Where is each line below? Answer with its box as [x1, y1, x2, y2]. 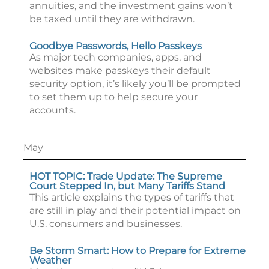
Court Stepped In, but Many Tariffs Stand [29, 180, 225, 192]
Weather [29, 255, 71, 266]
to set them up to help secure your [29, 91, 198, 103]
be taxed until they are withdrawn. [29, 13, 195, 25]
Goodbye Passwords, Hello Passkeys [29, 40, 202, 52]
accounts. [29, 104, 76, 116]
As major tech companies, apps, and [29, 52, 202, 63]
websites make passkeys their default [29, 65, 211, 76]
